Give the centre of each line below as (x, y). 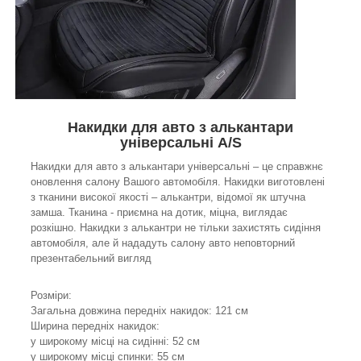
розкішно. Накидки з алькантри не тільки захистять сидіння (176, 228)
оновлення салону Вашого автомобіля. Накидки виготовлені (178, 182)
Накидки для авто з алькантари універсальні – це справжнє (177, 167)
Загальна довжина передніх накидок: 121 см (139, 311)
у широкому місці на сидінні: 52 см (115, 342)
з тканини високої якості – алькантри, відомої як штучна (168, 197)
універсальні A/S (180, 143)
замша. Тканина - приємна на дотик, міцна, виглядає (159, 213)
